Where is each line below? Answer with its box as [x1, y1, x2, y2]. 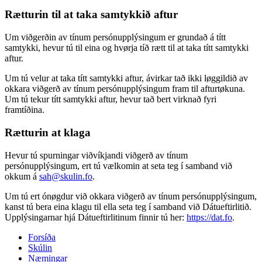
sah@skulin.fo [39, 171, 92, 181]
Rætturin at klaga [5, 126, 91, 139]
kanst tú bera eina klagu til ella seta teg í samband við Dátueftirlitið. [5, 201, 251, 212]
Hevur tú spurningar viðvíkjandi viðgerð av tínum [5, 150, 188, 160]
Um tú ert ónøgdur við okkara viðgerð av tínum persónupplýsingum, [5, 191, 257, 201]
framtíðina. [5, 105, 44, 115]
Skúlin [28, 242, 52, 253]
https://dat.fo [187, 212, 232, 222]
